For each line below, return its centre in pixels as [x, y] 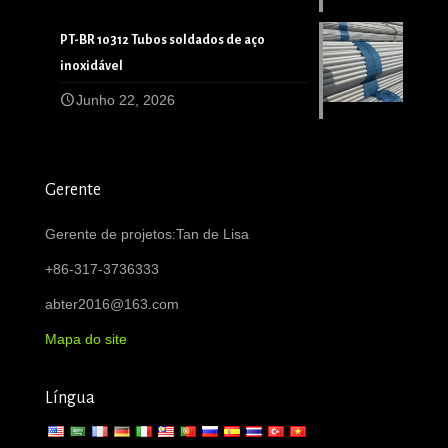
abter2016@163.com [112, 303]
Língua [70, 397]
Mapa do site [86, 338]
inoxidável [91, 65]
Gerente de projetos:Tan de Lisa [147, 233]
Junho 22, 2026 [125, 99]
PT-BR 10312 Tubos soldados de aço [162, 39]
